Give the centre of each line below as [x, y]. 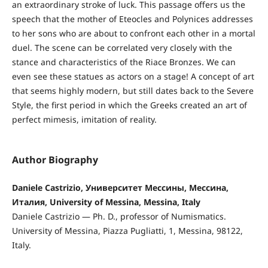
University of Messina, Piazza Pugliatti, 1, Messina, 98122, [127, 230]
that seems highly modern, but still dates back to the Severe [133, 90]
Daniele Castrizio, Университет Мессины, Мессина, [120, 187]
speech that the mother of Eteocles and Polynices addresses [132, 19]
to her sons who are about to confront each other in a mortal [133, 33]
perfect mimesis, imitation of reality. [84, 119]
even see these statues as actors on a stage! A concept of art [133, 76]
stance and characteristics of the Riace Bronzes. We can [124, 62]
